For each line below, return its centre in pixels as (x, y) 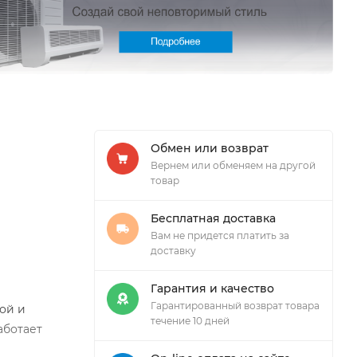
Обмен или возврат (210, 148)
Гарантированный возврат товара (235, 305)
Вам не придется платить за (220, 235)
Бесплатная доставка (213, 218)
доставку (173, 250)
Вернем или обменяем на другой (233, 165)
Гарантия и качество (212, 288)
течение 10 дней (190, 320)
